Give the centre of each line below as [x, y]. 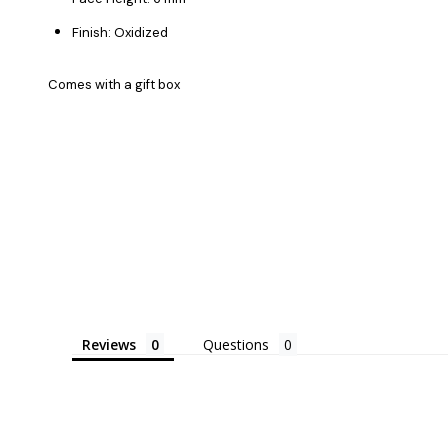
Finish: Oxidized [120, 32]
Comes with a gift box [114, 84]
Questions [236, 344]
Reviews [109, 344]
